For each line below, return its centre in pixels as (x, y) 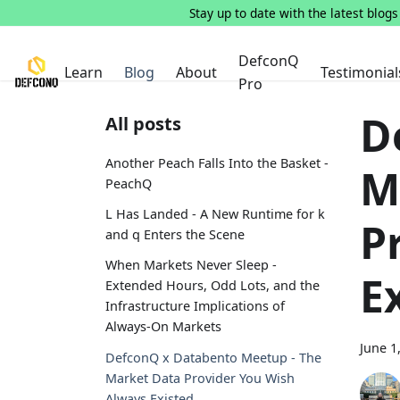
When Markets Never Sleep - (191, 265)
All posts (143, 124)
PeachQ (129, 183)
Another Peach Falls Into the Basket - (217, 163)
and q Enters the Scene (175, 235)
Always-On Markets (163, 327)
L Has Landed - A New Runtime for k (215, 214)
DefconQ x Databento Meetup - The (213, 357)
